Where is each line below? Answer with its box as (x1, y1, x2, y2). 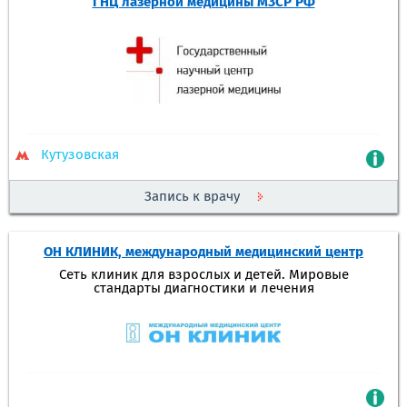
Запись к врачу (144, 189, 243, 203)
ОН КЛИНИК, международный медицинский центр (44, 244, 363, 259)
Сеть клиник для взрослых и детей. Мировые (58, 267, 349, 282)
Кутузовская (41, 147, 119, 162)
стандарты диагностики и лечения (93, 281, 314, 295)
